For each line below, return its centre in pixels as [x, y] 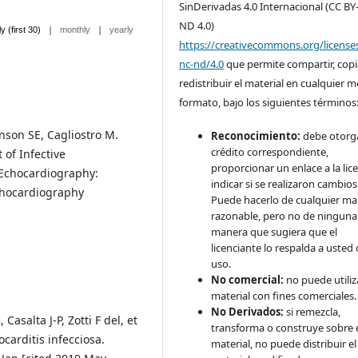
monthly [75, 30]
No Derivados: [248, 312]
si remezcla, [312, 312]
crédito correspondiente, [270, 152]
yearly [121, 30]
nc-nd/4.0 [202, 64]
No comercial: [248, 280]
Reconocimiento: [256, 136]
